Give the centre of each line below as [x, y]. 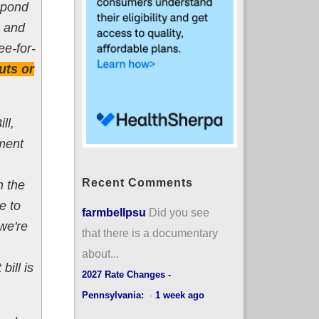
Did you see [179, 212]
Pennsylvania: [114, 295]
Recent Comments [137, 182]
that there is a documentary [150, 232]
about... [100, 253]
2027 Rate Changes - [126, 274]
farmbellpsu [114, 212]
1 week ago [179, 295]
